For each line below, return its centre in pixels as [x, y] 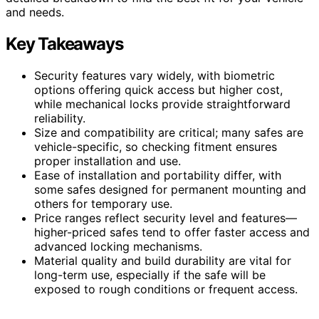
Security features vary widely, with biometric [155, 75]
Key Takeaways [64, 43]
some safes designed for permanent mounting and [170, 189]
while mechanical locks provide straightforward [162, 104]
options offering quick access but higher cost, [158, 89]
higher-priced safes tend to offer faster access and [172, 232]
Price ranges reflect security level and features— [166, 218]
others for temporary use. [103, 203]
